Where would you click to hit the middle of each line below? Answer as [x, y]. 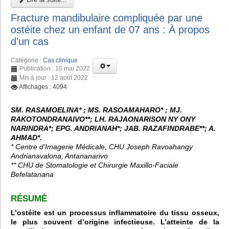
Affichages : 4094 [43, 87]
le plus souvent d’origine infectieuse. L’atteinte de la [115, 222]
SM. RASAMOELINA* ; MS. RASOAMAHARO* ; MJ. [96, 110]
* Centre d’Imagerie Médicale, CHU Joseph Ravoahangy [102, 147]
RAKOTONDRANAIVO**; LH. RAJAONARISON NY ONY [103, 119]
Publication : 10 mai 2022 [55, 69]
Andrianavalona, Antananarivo [59, 156]
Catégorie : [27, 61]
